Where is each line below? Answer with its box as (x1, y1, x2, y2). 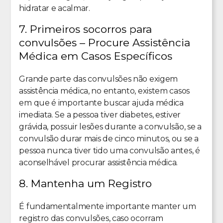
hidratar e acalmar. (19, 3, 90, 13)
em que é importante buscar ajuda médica (19, 98, 184, 108)
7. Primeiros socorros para (19, 22, 152, 35)
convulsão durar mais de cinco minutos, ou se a (19, 133, 199, 143)
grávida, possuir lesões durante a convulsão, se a (19, 121, 202, 131)
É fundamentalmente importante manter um (19, 201, 196, 211)
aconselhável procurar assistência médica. (19, 157, 178, 167)
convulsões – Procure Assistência (19, 36, 191, 49)
